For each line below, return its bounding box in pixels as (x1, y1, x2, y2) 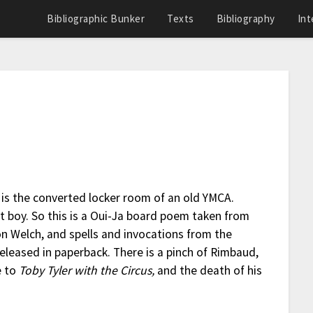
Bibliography (216, 12, 275, 25)
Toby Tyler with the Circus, (19, 263, 155, 279)
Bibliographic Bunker (47, 12, 145, 25)
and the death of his (154, 263, 263, 279)
